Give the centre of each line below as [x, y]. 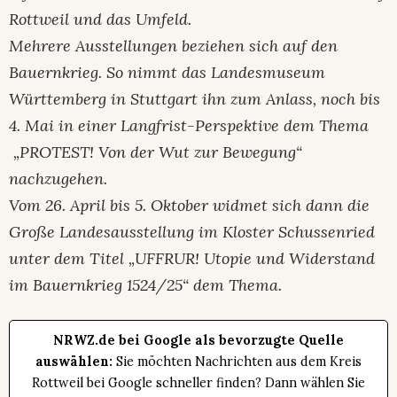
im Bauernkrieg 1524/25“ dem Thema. [145, 284]
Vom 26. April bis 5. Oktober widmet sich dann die [189, 205]
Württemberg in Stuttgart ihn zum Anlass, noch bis [195, 98]
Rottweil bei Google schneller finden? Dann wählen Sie [198, 382]
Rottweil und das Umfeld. [100, 19]
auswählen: [74, 361]
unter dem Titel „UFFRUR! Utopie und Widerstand [192, 258]
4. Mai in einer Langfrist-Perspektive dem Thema [189, 125]
